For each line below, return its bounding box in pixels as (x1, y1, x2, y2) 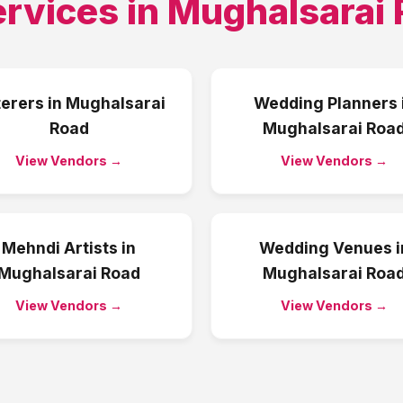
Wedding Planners (253, 94, 398, 112)
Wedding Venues (258, 238, 392, 257)
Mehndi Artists (2, 238, 118, 257)
